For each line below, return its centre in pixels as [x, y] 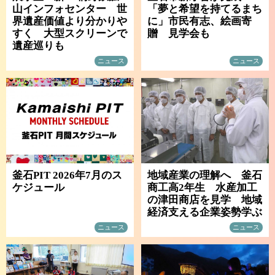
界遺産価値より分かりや [70, 21]
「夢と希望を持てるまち [205, 9]
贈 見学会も [179, 34]
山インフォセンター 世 [70, 9]
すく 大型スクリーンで [70, 34]
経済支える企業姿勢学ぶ [205, 212]
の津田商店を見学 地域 [205, 199]
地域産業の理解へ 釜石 [205, 175]
